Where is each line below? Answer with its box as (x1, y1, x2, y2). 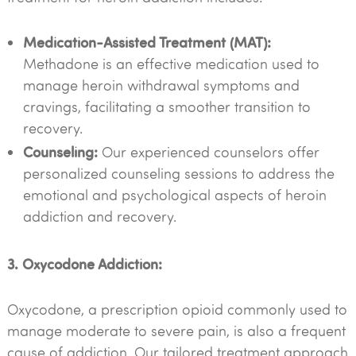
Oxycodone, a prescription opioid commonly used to (6, 300, 347, 319)
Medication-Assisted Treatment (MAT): (22, 32, 271, 52)
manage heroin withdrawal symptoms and (22, 75, 300, 95)
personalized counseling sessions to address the (22, 164, 335, 183)
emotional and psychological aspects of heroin (22, 185, 327, 204)
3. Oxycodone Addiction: (6, 253, 162, 273)
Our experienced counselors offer (97, 142, 319, 161)
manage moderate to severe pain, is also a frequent (6, 321, 346, 340)
